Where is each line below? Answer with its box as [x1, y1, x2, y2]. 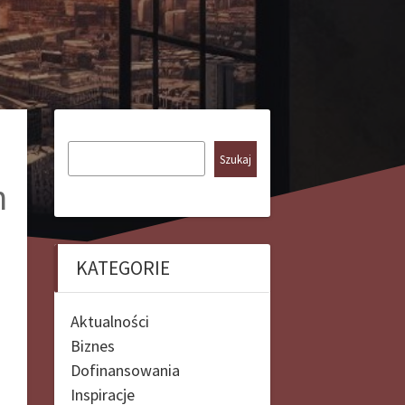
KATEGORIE [75, 255, 170, 280]
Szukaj [219, 151, 251, 167]
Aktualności [70, 310, 149, 332]
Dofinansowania [70, 359, 180, 381]
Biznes [70, 334, 115, 356]
